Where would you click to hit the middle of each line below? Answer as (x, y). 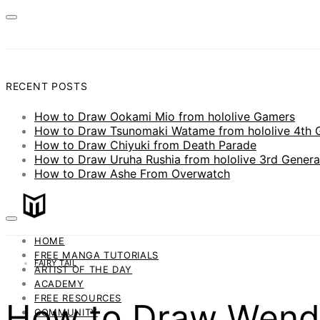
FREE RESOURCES (78, 298)
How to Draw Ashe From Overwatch (132, 173)
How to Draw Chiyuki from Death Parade (145, 145)
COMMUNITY (66, 312)
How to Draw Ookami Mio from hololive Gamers (165, 116)
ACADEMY (59, 284)
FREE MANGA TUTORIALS (96, 255)
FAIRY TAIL (56, 262)
